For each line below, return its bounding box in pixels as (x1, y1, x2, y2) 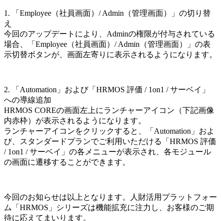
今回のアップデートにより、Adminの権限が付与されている (4, 29, 215, 38)
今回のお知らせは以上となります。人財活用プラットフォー (4, 192, 217, 201)
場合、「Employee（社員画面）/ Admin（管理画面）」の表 (4, 39, 211, 48)
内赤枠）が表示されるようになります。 (4, 116, 146, 125)
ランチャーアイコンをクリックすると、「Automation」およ (4, 126, 215, 135)
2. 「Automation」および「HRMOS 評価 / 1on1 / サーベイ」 (4, 85, 210, 94)
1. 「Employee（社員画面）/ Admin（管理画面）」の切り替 (4, 8, 211, 17)
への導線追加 (4, 95, 51, 104)
